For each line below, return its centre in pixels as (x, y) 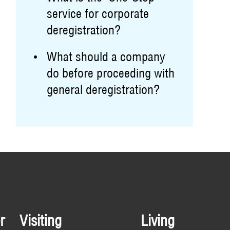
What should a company (106, 56)
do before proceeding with (111, 73)
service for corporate (98, 13)
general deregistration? (103, 89)
